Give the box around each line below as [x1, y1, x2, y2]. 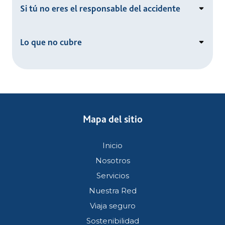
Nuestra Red [88, 185, 137, 195]
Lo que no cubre [20, 37, 82, 47]
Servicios [96, 170, 129, 180]
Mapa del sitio [82, 113, 143, 125]
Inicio [102, 140, 123, 150]
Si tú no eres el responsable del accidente [20, 3, 180, 14]
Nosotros [95, 155, 130, 165]
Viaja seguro [89, 200, 136, 210]
